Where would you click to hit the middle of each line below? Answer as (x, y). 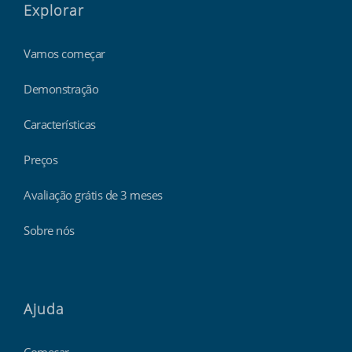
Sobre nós (49, 231)
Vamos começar (64, 54)
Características (60, 125)
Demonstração (61, 89)
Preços (40, 160)
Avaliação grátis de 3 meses (93, 195)
